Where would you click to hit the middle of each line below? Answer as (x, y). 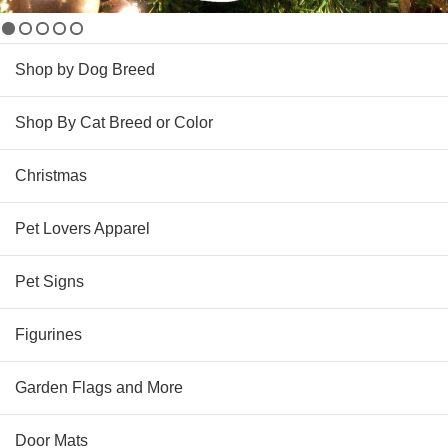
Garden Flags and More (99, 388)
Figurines (48, 335)
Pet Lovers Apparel (82, 229)
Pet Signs (49, 282)
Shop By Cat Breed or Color (114, 123)
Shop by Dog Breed (85, 70)
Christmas (51, 176)
